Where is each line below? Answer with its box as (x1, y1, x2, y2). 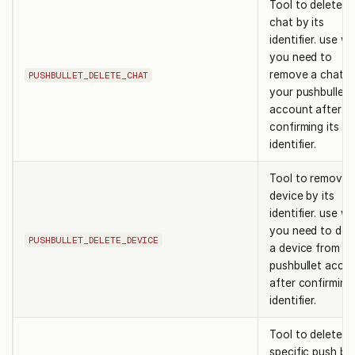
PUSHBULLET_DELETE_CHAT (29, 70, 149, 82)
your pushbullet (269, 85, 349, 98)
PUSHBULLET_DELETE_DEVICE (29, 235, 159, 246)
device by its (269, 189, 335, 202)
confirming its (269, 120, 339, 133)
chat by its (269, 15, 325, 29)
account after (269, 102, 342, 116)
